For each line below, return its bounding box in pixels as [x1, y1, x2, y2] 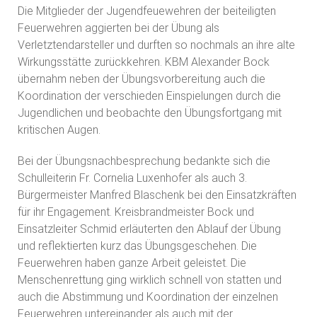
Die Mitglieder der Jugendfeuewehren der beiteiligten [18, 4, 276, 18]
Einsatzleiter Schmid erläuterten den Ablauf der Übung [18, 221, 281, 236]
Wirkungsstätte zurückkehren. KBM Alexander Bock [18, 54, 270, 69]
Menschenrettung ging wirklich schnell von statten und [18, 272, 282, 287]
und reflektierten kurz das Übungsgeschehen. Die [18, 238, 257, 253]
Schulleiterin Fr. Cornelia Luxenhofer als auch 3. [18, 171, 247, 185]
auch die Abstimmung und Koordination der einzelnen [18, 289, 278, 304]
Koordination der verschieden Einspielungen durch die [18, 88, 281, 103]
